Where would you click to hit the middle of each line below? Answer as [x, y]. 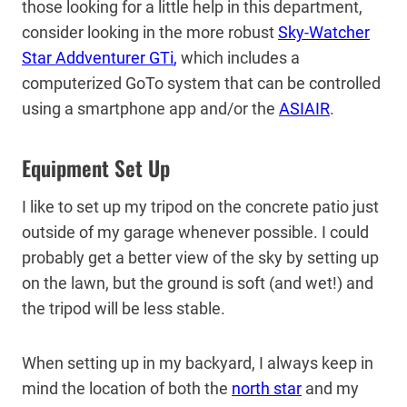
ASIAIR [304, 108]
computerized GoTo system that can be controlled [201, 83]
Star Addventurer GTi [98, 57]
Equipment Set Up [96, 169]
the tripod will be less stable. [125, 308]
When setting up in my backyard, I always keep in [198, 362]
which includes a [238, 57]
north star [267, 388]
